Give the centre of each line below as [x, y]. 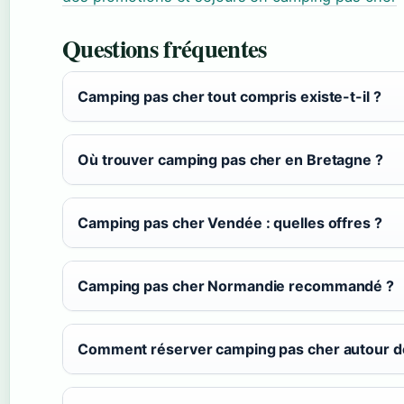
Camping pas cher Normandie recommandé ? [236, 286]
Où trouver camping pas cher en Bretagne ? [230, 160]
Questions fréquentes [165, 49]
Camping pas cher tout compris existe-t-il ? [230, 97]
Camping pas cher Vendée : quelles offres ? [230, 223]
